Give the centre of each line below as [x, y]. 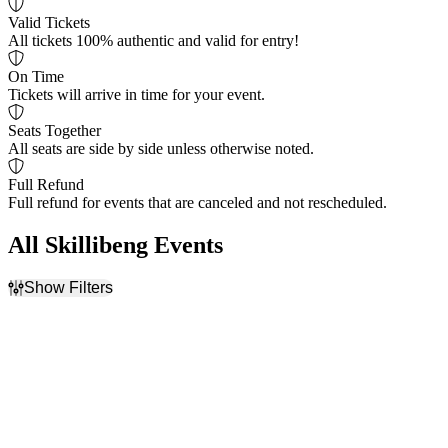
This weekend [92, 375]
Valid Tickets [49, 23]
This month [84, 393]
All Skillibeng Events [115, 245]
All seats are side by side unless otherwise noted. [161, 149]
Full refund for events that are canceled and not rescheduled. [197, 203]
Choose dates [90, 411]
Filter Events [48, 305]
